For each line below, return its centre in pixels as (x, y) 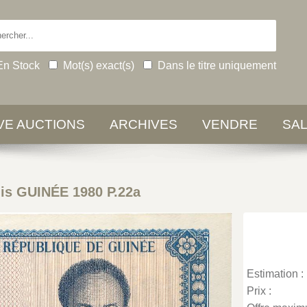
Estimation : (275, 274)
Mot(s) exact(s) (98, 65)
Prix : (259, 291)
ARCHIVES (144, 124)
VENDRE (230, 124)
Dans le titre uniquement (217, 65)
